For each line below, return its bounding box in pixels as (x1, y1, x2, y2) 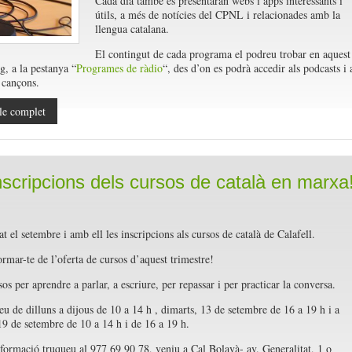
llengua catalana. (94, 21, 169, 36)
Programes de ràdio (75, 60, 163, 75)
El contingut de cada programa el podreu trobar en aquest (94, 46, 350, 61)
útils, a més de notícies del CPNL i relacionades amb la (94, 7, 340, 22)
